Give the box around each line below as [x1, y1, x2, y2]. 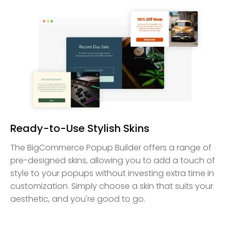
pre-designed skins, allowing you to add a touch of [10, 155, 215, 167]
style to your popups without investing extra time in [10, 167, 214, 180]
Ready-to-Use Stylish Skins [10, 121, 149, 136]
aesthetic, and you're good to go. [10, 193, 145, 205]
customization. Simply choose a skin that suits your [10, 180, 213, 193]
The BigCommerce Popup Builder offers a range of [10, 142, 212, 154]
